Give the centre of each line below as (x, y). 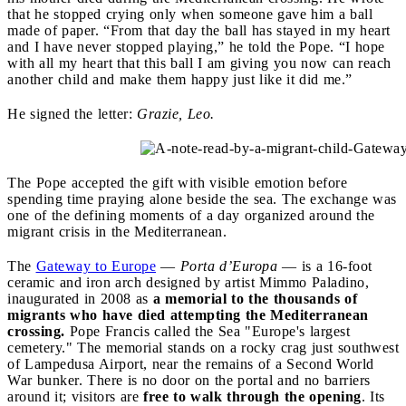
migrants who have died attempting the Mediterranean (188, 314)
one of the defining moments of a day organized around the (191, 215)
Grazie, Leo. (176, 113)
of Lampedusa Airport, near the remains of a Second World (191, 363)
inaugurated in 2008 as (80, 298)
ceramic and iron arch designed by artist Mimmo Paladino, (188, 282)
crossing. (36, 331)
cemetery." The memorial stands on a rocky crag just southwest (203, 347)
